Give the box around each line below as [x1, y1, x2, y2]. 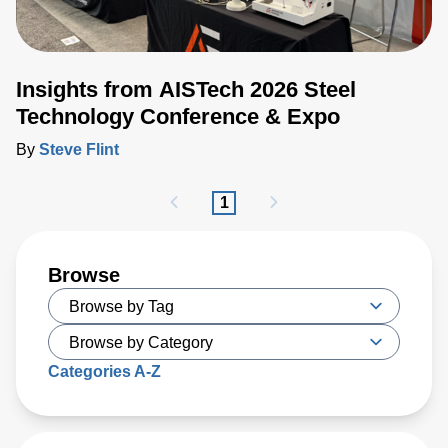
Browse [48, 264, 120, 286]
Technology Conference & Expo [16, 104, 340, 129]
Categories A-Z [48, 363, 161, 380]
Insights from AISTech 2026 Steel [16, 77, 356, 102]
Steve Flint [39, 141, 119, 158]
